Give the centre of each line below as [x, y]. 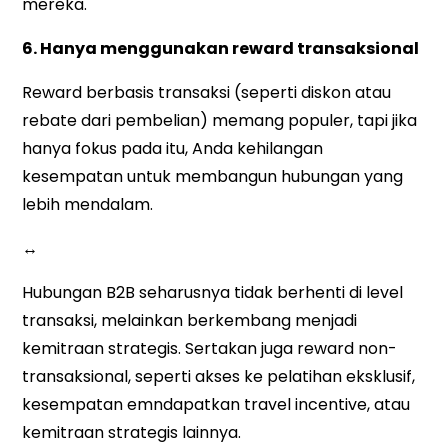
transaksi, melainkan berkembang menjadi [190, 321]
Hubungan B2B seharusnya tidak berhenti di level [213, 293]
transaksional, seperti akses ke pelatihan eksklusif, [219, 377]
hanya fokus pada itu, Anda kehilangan [173, 149]
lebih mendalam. [88, 205]
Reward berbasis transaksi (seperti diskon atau [207, 93]
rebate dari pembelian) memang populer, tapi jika [220, 121]
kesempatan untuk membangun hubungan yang [213, 177]
